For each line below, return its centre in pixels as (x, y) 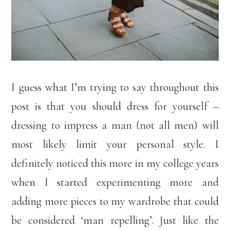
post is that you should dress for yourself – (115, 107)
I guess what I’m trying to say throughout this (115, 88)
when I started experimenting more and (115, 183)
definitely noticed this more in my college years (115, 164)
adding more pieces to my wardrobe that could (115, 202)
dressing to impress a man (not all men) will (115, 126)
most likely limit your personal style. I (115, 145)
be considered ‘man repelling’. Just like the (115, 221)
